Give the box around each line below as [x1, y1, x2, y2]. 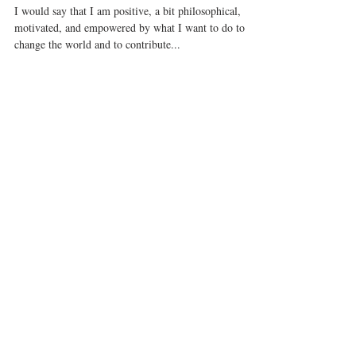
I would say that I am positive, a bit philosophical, [14, 35, 241, 50]
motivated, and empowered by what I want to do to [14, 52, 245, 67]
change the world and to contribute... [14, 68, 180, 83]
